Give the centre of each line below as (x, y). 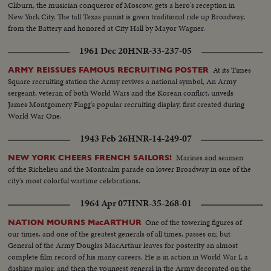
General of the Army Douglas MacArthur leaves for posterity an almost (123, 246)
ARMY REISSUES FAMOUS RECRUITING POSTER (109, 70)
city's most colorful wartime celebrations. (74, 181)
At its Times (232, 70)
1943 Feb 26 (103, 139)
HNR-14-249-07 (159, 139)
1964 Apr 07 (103, 204)
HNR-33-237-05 (160, 51)
